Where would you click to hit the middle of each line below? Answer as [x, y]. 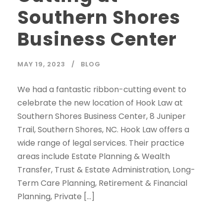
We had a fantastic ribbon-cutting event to [102, 90]
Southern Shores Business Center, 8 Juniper [102, 116]
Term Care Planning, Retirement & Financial [102, 183]
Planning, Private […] [56, 197]
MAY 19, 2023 [41, 64]
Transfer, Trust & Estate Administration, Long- [106, 170]
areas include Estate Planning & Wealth [94, 157]
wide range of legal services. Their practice [101, 143]
